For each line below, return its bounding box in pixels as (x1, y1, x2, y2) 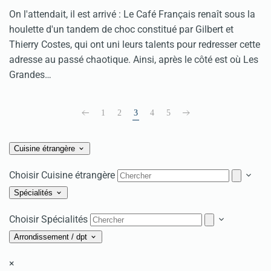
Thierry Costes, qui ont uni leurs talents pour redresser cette (9, 38, 260, 50)
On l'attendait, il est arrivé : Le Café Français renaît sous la (9, 8, 255, 20)
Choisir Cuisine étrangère (9, 169, 117, 181)
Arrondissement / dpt (14, 232, 90, 241)
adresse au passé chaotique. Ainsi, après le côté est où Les (9, 53, 258, 65)
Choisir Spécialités (9, 213, 90, 225)
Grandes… (9, 68, 51, 80)
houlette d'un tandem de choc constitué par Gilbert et (9, 23, 233, 35)
